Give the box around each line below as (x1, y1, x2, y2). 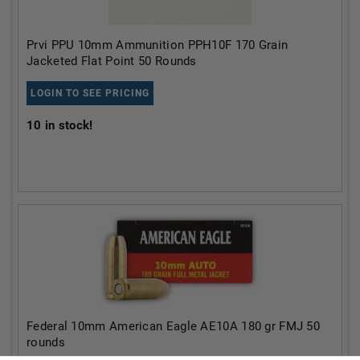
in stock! (41, 118, 93, 133)
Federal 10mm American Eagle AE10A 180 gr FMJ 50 (27, 319, 321, 333)
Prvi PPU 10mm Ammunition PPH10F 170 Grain (27, 38, 288, 52)
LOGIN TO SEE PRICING (31, 88, 149, 99)
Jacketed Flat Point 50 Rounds (27, 54, 197, 68)
